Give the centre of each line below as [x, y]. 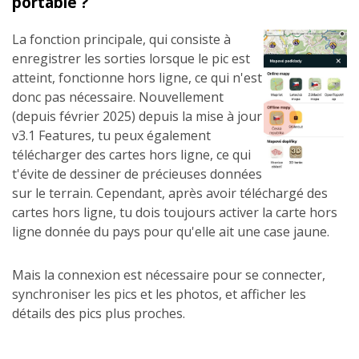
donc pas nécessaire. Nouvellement [118, 97]
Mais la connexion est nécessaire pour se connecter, [169, 275]
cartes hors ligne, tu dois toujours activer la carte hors [175, 212]
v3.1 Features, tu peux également [111, 135]
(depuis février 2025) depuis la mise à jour [137, 116]
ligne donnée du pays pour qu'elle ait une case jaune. [171, 232]
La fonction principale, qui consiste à [121, 39]
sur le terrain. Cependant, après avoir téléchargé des [170, 193]
